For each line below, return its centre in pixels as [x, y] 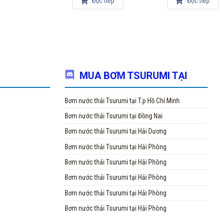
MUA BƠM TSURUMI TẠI [133, 75]
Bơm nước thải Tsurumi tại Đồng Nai [114, 116]
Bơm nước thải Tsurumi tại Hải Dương [116, 131]
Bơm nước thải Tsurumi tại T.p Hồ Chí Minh [122, 100]
